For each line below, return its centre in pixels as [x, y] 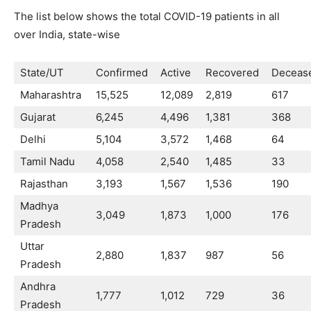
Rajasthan [44, 184]
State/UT [42, 73]
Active [176, 73]
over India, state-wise [67, 35]
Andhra [38, 287]
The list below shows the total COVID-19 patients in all [147, 17]
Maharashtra [51, 95]
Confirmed [122, 73]
